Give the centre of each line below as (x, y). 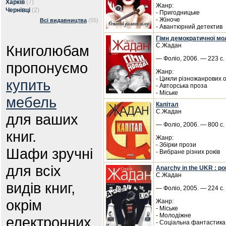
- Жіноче (168, 20)
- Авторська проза (182, 86)
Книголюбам (48, 51)
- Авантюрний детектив (189, 27)
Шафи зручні (49, 154)
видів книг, (41, 188)
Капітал (167, 104)
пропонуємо (47, 68)
